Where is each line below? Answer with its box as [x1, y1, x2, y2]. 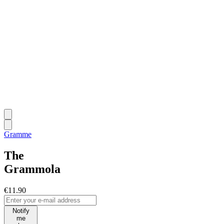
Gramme [4, 130, 31, 138]
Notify [12, 206, 29, 214]
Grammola [4, 162, 60, 175]
